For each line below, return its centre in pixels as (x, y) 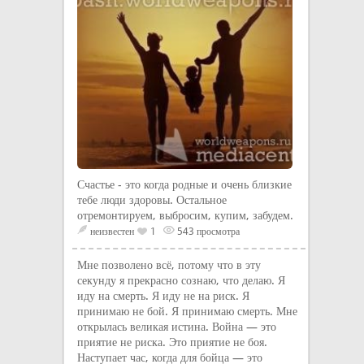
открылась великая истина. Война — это (177, 327)
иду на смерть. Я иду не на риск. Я (163, 296)
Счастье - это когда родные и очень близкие (184, 184)
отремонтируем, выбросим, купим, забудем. (185, 215)
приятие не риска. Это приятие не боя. (172, 342)
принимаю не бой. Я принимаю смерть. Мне (187, 311)
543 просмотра (207, 232)
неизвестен (112, 232)
